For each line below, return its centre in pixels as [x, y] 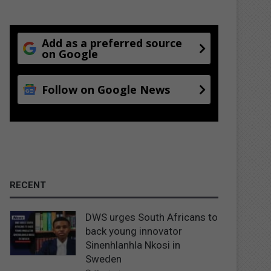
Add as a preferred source [112, 43]
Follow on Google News [106, 89]
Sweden [104, 259]
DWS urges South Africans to [152, 217]
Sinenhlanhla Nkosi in [133, 245]
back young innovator [134, 231]
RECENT [28, 185]
